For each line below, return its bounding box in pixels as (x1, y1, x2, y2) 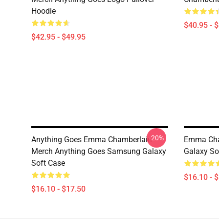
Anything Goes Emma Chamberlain (31, 135, 152, 144)
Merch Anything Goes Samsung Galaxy (31, 147, 166, 156)
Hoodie (31, 6, 56, 16)
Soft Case (31, 158, 65, 168)
